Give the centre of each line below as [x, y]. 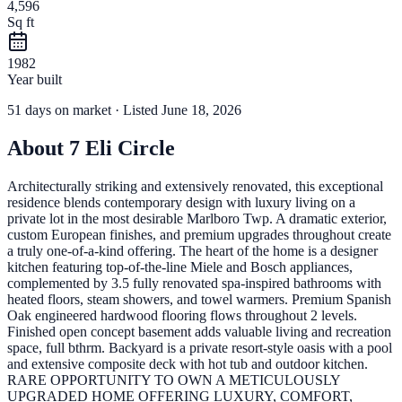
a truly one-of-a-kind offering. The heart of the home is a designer [192, 251]
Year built [35, 80]
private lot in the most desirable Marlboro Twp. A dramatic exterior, [197, 219]
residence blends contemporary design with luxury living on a [181, 203]
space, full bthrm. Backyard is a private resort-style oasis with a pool [200, 348]
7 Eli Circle [122, 149]
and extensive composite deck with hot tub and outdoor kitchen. [188, 364]
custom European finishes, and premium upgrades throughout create [199, 235]
